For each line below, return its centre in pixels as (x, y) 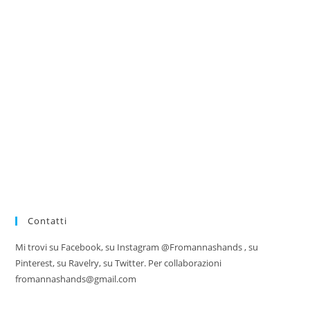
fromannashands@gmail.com (76, 279)
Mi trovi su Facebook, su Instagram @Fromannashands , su (137, 247)
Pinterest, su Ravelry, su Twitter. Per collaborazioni (119, 263)
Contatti (48, 221)
